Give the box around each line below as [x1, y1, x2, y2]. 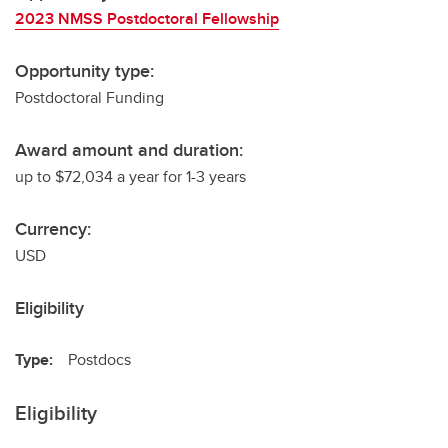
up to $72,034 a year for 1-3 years [15, 165, 246, 188]
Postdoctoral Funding [15, 86, 164, 109]
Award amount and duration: [15, 137, 243, 163]
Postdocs [68, 348, 131, 371]
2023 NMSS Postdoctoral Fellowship [15, 7, 279, 30]
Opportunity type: [15, 58, 154, 84]
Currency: [15, 216, 91, 242]
